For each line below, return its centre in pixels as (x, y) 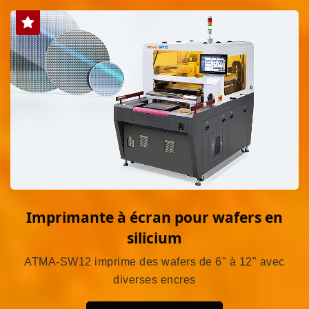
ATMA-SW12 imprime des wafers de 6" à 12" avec (154, 261)
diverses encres (154, 279)
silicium (154, 238)
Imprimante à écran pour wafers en (154, 217)
